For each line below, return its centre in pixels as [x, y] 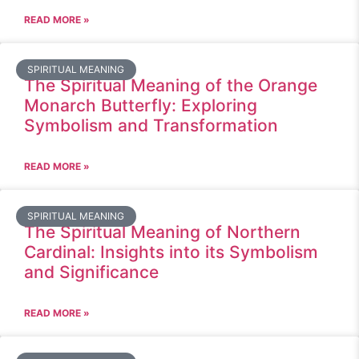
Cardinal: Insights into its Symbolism [171, 252]
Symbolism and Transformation [151, 125]
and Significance [91, 272]
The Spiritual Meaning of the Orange [171, 85]
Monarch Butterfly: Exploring [141, 105]
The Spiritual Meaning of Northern [162, 232]
